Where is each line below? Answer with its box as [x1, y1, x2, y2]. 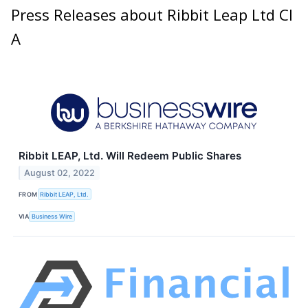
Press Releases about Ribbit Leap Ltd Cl [11, 4, 293, 25]
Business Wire [32, 212, 73, 221]
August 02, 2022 [24, 168, 96, 179]
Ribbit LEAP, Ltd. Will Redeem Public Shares [19, 149, 241, 163]
